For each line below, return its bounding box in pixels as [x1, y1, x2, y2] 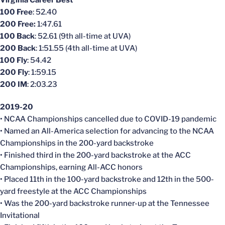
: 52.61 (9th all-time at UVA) [35, 31, 131, 41]
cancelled [84, 114, 119, 124]
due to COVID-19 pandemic [119, 114, 216, 124]
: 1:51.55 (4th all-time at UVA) [36, 43, 137, 53]
